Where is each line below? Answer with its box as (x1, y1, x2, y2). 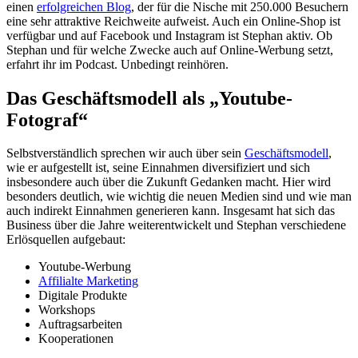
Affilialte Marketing (38, 274, 138, 288)
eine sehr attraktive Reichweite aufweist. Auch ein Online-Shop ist (6, 14, 340, 28)
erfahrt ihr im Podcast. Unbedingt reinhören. (6, 57, 229, 71)
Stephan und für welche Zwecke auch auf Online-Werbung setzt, (6, 42, 333, 57)
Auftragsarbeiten (38, 317, 122, 332)
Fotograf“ (6, 109, 88, 130)
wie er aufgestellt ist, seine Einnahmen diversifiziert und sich (6, 161, 310, 175)
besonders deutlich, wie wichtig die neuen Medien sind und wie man (6, 189, 352, 204)
